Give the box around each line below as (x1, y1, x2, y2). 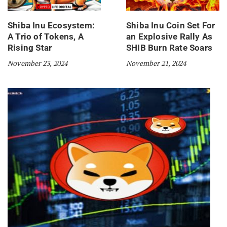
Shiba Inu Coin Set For (126, 20, 215, 31)
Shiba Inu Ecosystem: (8, 20, 95, 31)
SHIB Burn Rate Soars (126, 43, 212, 53)
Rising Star (8, 43, 52, 53)
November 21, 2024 (126, 58, 186, 68)
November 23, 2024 (8, 58, 68, 68)
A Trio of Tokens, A (8, 31, 84, 42)
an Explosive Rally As (126, 31, 213, 42)
